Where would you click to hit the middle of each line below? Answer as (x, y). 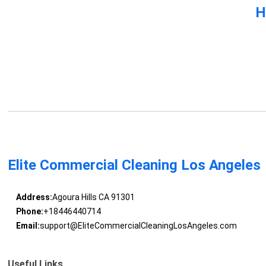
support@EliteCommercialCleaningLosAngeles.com (138, 226)
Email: (28, 226)
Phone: (29, 212)
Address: (34, 197)
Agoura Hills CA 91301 (93, 197)
